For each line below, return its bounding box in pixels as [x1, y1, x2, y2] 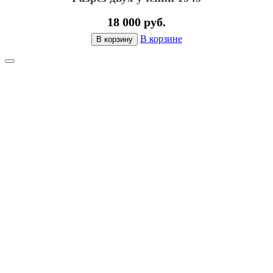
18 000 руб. [107, 15, 166, 29]
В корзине [140, 34, 182, 44]
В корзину [96, 35, 133, 44]
